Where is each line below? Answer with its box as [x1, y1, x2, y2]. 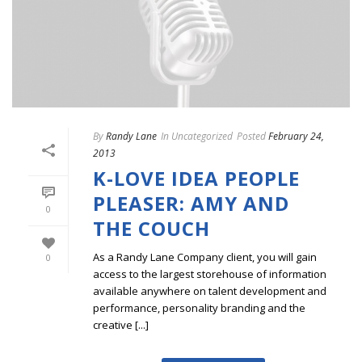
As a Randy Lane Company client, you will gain [93, 250, 317, 265]
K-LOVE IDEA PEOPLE [93, 165, 300, 192]
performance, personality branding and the [93, 301, 305, 316]
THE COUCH [93, 215, 210, 242]
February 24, [268, 129, 324, 144]
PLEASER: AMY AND [93, 190, 289, 217]
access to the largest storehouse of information [93, 267, 326, 282]
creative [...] [93, 318, 149, 333]
